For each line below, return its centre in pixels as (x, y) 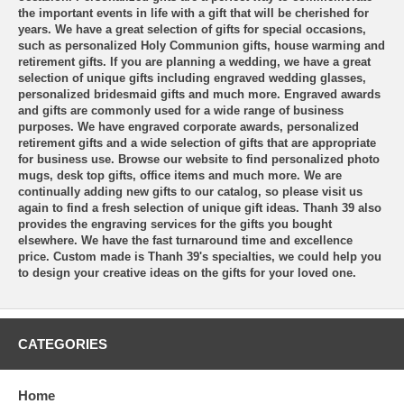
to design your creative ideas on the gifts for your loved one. (187, 272)
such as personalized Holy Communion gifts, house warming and (202, 45)
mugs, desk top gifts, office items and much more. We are (180, 175)
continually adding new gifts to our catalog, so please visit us (190, 191)
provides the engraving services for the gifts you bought (175, 224)
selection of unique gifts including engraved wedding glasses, (192, 78)
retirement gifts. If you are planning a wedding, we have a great (194, 61)
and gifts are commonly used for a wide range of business (181, 110)
